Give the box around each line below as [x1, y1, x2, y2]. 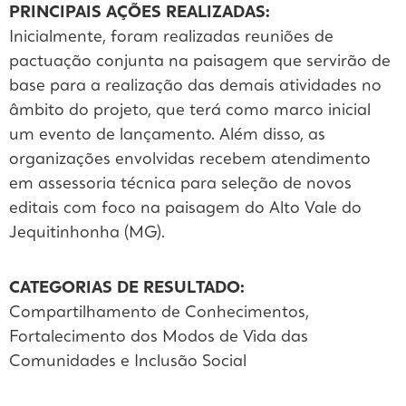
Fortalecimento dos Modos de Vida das [9, 328, 308, 345]
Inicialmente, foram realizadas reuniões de [9, 28, 333, 45]
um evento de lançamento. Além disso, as [9, 126, 325, 143]
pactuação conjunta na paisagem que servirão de [9, 53, 391, 70]
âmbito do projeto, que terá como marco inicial [9, 101, 371, 119]
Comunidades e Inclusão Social [9, 353, 246, 370]
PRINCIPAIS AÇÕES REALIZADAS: [9, 4, 270, 21]
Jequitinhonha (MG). [9, 224, 165, 241]
